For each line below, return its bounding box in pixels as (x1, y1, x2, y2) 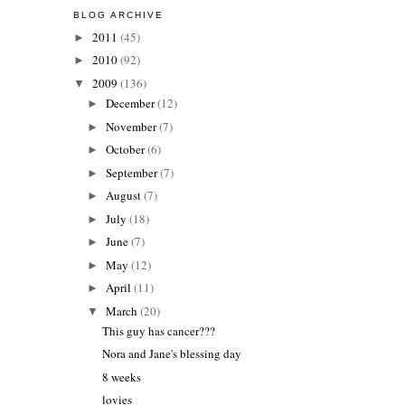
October (106, 141, 148, 158)
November (106, 118, 160, 135)
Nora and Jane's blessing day (102, 345, 242, 363)
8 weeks (102, 368, 142, 385)
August (106, 187, 145, 204)
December (106, 95, 158, 112)
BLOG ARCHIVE (72, 10, 164, 21)
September (106, 164, 161, 181)
